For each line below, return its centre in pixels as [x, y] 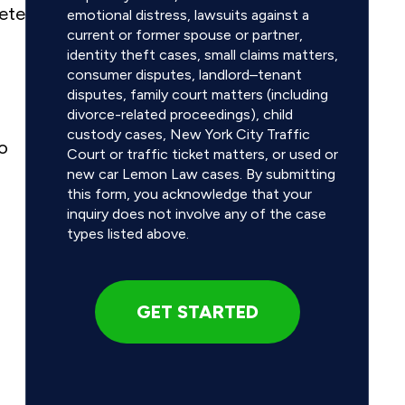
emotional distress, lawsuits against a [188, 15]
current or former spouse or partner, [185, 35]
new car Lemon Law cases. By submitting [201, 174]
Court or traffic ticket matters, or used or [202, 155]
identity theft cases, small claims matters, [202, 55]
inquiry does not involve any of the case [197, 214]
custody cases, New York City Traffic [188, 135]
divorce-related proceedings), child [180, 115]
